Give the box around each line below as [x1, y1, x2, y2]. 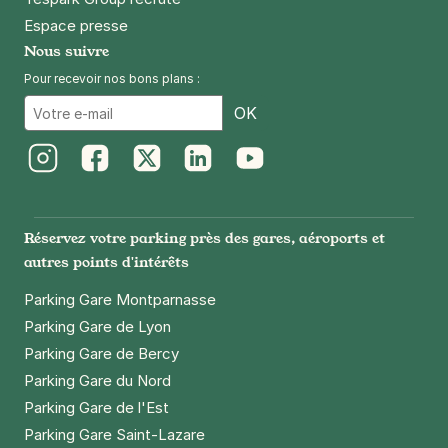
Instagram [26, 177, 95, 196]
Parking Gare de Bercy [24, 344, 179, 363]
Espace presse [24, 16, 128, 35]
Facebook [77, 177, 148, 196]
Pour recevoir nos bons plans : [24, 71, 200, 86]
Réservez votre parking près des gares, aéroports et [24, 228, 385, 247]
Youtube [233, 177, 291, 196]
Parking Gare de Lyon [24, 317, 171, 336]
